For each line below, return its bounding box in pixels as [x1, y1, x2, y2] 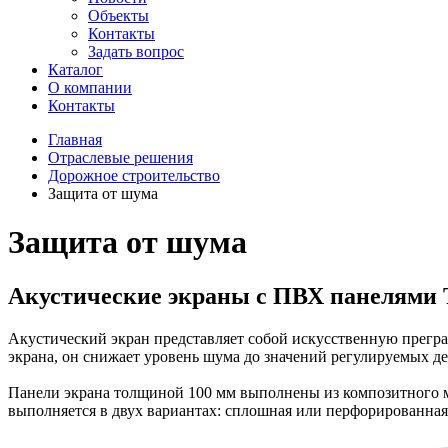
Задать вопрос [88, 43, 184, 60]
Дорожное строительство [48, 167, 220, 184]
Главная [48, 131, 102, 148]
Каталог [48, 61, 103, 78]
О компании [48, 79, 132, 96]
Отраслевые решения [48, 149, 193, 166]
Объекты [88, 7, 149, 24]
